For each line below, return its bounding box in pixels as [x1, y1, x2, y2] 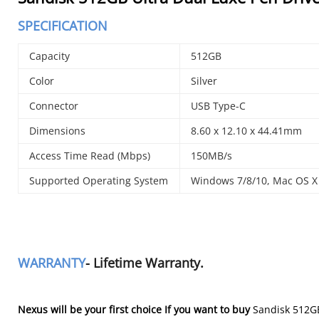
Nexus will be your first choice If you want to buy [18, 303, 253, 316]
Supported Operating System [29, 174, 169, 187]
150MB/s [191, 149, 233, 162]
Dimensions [29, 124, 86, 137]
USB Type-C [191, 99, 246, 113]
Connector [29, 99, 79, 113]
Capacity [29, 49, 70, 63]
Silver [191, 74, 218, 88]
